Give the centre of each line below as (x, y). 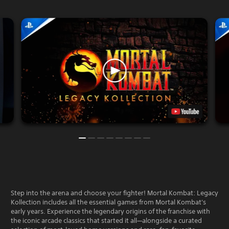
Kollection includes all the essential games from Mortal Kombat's (108, 202)
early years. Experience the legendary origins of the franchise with (110, 211)
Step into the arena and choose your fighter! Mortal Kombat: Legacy (114, 193)
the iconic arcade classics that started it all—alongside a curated (106, 220)
